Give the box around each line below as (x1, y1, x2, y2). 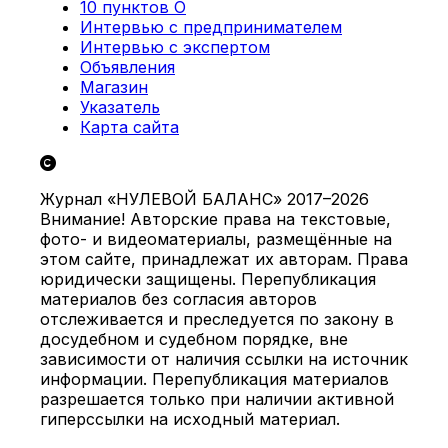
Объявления (80, 56, 175, 77)
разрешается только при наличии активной (40, 388, 394, 409)
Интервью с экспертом (80, 36, 270, 57)
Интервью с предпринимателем (80, 16, 342, 37)
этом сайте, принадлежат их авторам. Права (40, 248, 408, 269)
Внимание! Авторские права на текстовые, (40, 208, 391, 229)
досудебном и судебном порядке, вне (40, 328, 348, 349)
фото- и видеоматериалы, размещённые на (40, 228, 392, 249)
